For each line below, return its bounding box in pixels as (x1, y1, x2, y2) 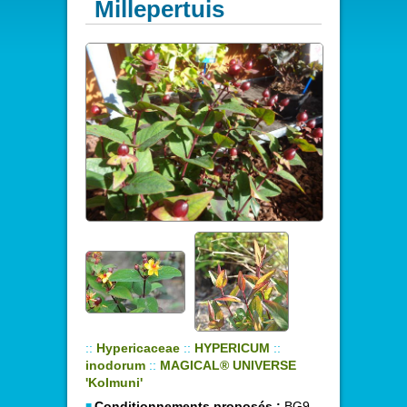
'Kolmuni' (85, 375, 143, 390)
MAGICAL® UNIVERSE (160, 358, 296, 372)
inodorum (85, 358, 145, 372)
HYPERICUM (194, 341, 270, 355)
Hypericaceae (96, 341, 180, 355)
